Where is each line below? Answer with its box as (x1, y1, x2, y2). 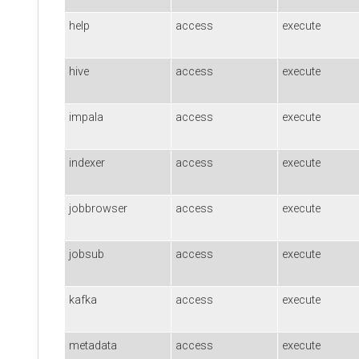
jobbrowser (69, 201, 127, 216)
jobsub (69, 247, 104, 261)
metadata (69, 338, 117, 353)
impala (69, 110, 103, 124)
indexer (69, 155, 105, 170)
